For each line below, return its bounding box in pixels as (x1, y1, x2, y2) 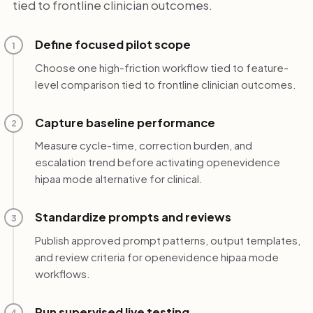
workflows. (34, 266, 90, 280)
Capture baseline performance (34, 115, 215, 130)
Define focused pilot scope (34, 37, 191, 52)
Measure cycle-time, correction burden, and (34, 138, 252, 152)
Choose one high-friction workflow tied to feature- (34, 60, 289, 74)
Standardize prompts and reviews (34, 210, 231, 225)
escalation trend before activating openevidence (34, 155, 280, 169)
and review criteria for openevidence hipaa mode (34, 249, 279, 263)
